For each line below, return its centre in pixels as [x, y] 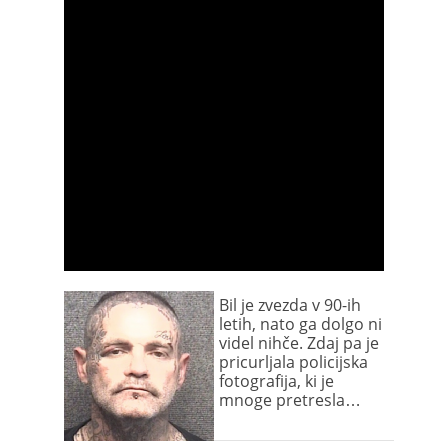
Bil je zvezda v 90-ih [290, 305]
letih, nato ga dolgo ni [300, 324]
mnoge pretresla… [290, 400]
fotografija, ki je [276, 381]
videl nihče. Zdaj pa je [299, 343]
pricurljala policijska [293, 362]
